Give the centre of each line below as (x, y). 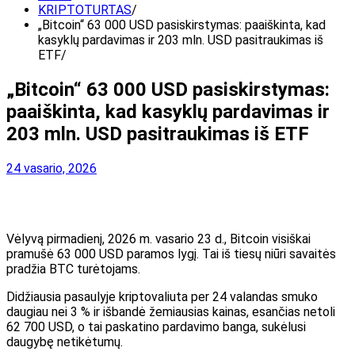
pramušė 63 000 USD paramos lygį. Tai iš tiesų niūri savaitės (171, 254)
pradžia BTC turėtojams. (73, 269)
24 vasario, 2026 (52, 168)
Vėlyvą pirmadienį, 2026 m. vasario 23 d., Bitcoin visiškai (158, 239)
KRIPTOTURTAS (85, 10)
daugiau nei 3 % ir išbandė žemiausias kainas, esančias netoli (171, 311)
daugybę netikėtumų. (65, 342)
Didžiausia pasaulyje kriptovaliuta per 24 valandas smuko (162, 296)
